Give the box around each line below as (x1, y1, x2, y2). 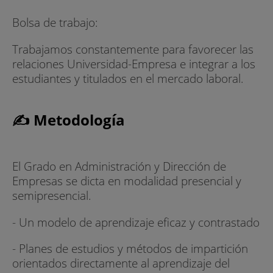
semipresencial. (12, 187, 91, 204)
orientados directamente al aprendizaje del (12, 254, 230, 271)
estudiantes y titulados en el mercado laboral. (12, 69, 244, 87)
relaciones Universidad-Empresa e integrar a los (12, 55, 255, 72)
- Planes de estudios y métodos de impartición (12, 239, 248, 257)
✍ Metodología (12, 110, 125, 130)
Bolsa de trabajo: (12, 14, 98, 31)
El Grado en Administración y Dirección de (12, 158, 226, 175)
